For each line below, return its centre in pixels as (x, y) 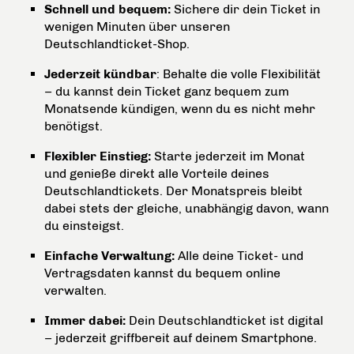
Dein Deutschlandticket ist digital (224, 320)
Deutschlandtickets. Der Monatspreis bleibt (173, 191)
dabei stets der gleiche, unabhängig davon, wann (186, 208)
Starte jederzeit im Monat (228, 156)
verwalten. (75, 290)
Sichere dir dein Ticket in (245, 9)
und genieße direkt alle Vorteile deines (157, 173)
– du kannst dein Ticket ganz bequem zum (167, 91)
